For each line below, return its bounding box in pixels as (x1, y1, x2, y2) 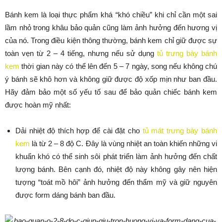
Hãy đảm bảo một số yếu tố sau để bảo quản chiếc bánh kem (5, 88, 217, 97)
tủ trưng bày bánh (157, 49, 217, 58)
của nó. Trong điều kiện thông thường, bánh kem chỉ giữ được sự (5, 36, 217, 45)
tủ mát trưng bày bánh (142, 126, 218, 135)
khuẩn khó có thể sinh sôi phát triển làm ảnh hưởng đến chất (15, 152, 217, 161)
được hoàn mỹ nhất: (5, 101, 71, 110)
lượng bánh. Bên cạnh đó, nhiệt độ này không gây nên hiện (15, 165, 217, 174)
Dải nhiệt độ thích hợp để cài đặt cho (15, 126, 143, 135)
